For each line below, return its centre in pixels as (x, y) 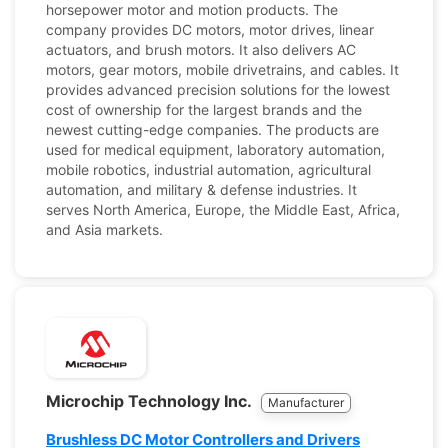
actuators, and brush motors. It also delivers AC (201, 49)
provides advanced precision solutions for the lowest (218, 89)
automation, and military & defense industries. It (201, 189)
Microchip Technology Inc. (150, 401)
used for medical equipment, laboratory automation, (215, 149)
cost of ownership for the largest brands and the (204, 109)
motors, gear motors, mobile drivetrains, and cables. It (222, 69)
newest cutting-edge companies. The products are (212, 129)
